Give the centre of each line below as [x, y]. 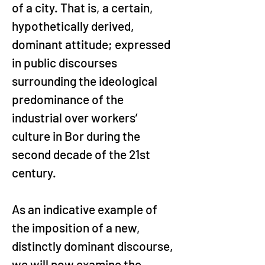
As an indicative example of [86, 209]
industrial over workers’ [76, 117]
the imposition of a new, [77, 227]
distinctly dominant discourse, [94, 246]
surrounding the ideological [86, 81]
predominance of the [69, 99]
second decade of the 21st [82, 154]
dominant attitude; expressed [92, 44]
